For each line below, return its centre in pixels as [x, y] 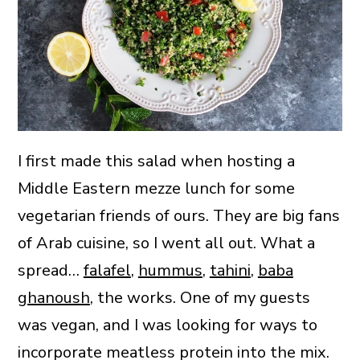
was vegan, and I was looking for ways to [167, 325]
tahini [230, 271]
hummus [170, 271]
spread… [50, 271]
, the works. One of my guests [200, 298]
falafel [107, 271]
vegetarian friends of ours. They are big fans [178, 216]
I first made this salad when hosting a [156, 162]
